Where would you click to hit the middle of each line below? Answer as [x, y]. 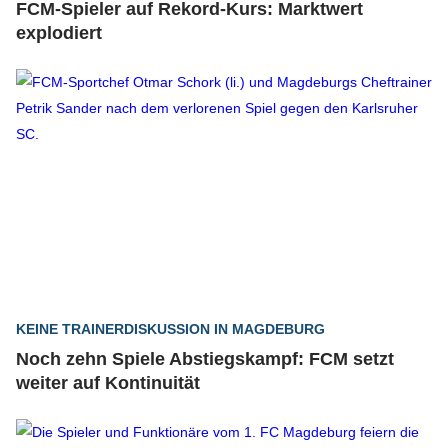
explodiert [59, 33]
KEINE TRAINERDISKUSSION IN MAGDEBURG [170, 329]
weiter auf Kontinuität [108, 383]
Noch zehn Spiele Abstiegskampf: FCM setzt [205, 359]
